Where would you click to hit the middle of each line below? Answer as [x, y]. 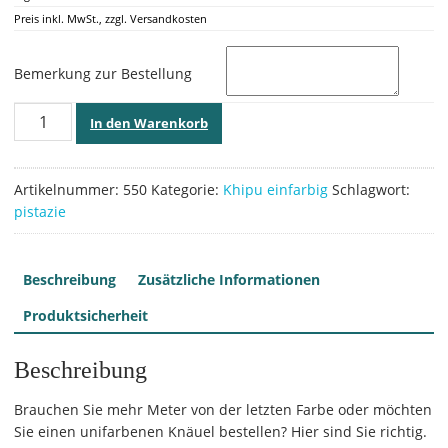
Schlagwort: [370, 189]
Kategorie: [186, 189]
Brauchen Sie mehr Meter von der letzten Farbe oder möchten [222, 409]
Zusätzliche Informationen [228, 279]
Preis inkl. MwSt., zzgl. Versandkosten [110, 18]
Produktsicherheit [85, 315]
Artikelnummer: [68, 189]
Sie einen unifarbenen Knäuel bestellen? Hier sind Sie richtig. [220, 431]
